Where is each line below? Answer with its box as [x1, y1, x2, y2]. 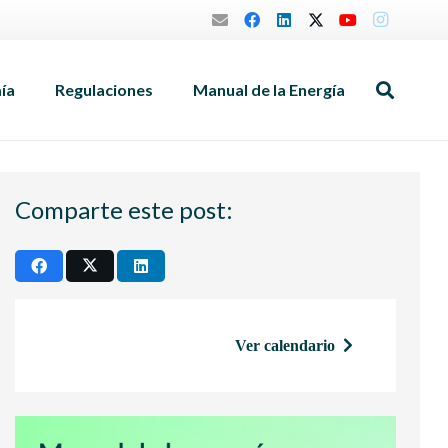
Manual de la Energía [193, 80, 346, 99]
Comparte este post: [14, 195, 233, 224]
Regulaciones [55, 80, 154, 99]
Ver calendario [234, 336, 335, 354]
